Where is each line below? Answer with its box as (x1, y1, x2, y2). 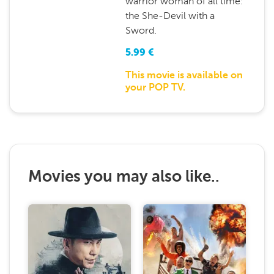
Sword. (125, 24, 157, 36)
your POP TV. (125, 83, 185, 93)
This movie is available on (125, 71, 243, 81)
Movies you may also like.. (28, 169, 220, 185)
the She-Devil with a (125, 10, 215, 21)
